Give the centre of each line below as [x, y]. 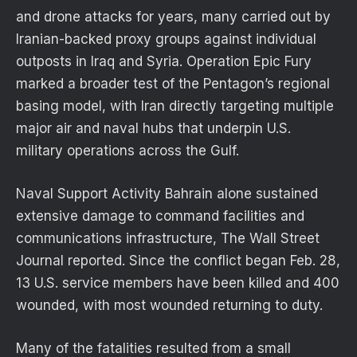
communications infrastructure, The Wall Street [168, 239]
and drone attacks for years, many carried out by [173, 17]
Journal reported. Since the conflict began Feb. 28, [178, 261]
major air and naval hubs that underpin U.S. [153, 129]
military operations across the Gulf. [127, 151]
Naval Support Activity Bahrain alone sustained [167, 194]
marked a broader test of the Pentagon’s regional [173, 84]
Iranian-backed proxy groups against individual [166, 39]
